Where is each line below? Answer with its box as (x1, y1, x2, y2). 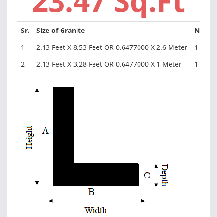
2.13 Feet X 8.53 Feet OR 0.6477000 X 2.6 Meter (36, 43, 187, 52)
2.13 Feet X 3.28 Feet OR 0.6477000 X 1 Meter (36, 60, 182, 69)
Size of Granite (36, 26, 85, 35)
